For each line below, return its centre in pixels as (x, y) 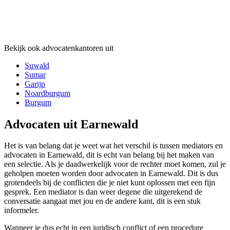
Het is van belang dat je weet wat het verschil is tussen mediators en (113, 146)
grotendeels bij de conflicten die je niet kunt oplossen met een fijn (110, 183)
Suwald (37, 65)
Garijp (35, 84)
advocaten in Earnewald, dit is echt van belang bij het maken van (109, 155)
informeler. (22, 210)
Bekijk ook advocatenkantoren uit (59, 48)
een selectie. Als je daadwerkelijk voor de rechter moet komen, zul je (115, 164)
